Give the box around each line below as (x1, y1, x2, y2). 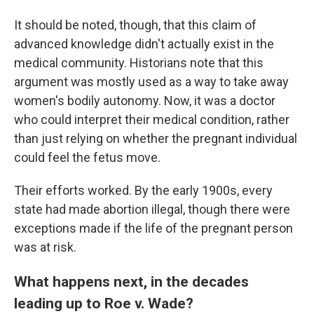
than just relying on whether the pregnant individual (14, 131, 297, 146)
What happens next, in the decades (14, 273, 249, 290)
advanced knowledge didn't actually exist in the (14, 36, 274, 51)
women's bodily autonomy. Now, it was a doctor (14, 93, 275, 108)
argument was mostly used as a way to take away (14, 74, 289, 89)
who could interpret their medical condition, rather (14, 112, 289, 127)
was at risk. (14, 240, 76, 254)
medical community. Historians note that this (14, 55, 264, 70)
